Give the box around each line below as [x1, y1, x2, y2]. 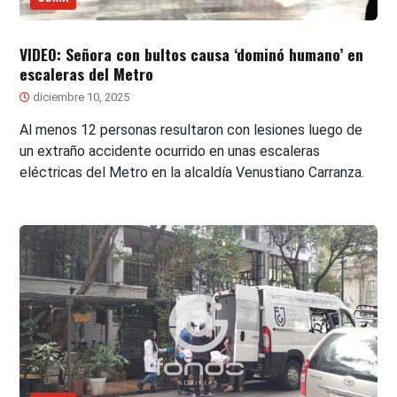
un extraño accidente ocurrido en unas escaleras [19, 142, 321, 160]
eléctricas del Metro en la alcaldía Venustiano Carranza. [19, 163, 365, 181]
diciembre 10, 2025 [30, 90, 130, 104]
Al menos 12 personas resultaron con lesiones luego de [19, 121, 363, 138]
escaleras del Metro [19, 61, 154, 85]
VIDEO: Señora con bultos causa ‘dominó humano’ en [19, 42, 364, 66]
